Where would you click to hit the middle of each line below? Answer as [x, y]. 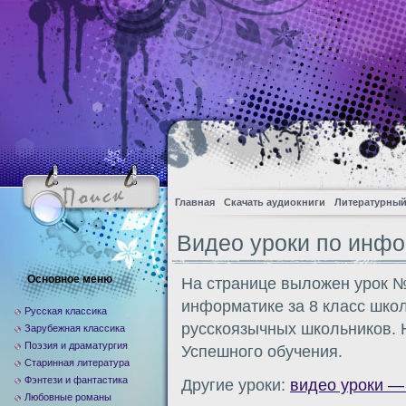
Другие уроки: [236, 385]
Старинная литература [77, 362]
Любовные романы [68, 397]
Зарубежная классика [75, 328]
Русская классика [66, 311]
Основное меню [70, 279]
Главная [195, 202]
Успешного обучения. [262, 352]
